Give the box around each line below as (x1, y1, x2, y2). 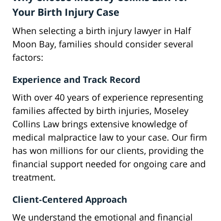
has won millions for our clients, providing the (12, 145, 204, 157)
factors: (12, 51, 43, 64)
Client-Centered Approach (12, 193, 127, 206)
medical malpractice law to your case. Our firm (12, 131, 207, 144)
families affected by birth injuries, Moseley (12, 105, 188, 117)
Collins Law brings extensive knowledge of (12, 118, 187, 130)
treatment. (12, 171, 56, 184)
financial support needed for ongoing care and (12, 158, 206, 170)
